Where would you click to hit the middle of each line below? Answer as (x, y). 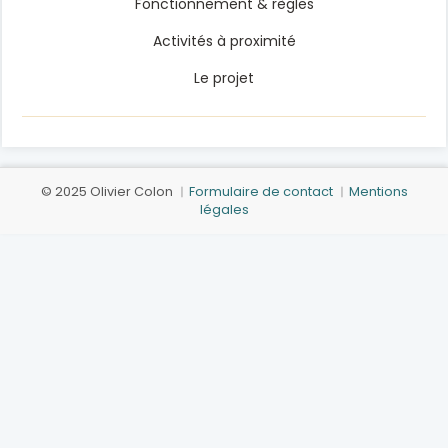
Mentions (378, 191)
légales (224, 209)
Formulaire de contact (260, 191)
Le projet (224, 78)
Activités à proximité (224, 41)
